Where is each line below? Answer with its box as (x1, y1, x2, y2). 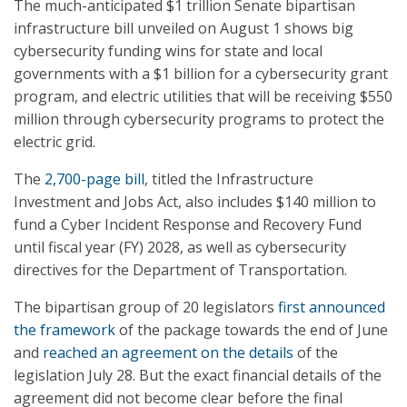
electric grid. (14, 132, 95, 152)
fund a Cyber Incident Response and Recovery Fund (14, 214, 362, 234)
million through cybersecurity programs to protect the (14, 109, 384, 129)
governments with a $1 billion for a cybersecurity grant (14, 64, 388, 84)
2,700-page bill (45, 169, 144, 189)
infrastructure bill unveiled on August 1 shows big (14, 18, 353, 38)
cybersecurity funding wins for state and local (14, 41, 323, 61)
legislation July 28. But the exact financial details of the (14, 365, 382, 385)
